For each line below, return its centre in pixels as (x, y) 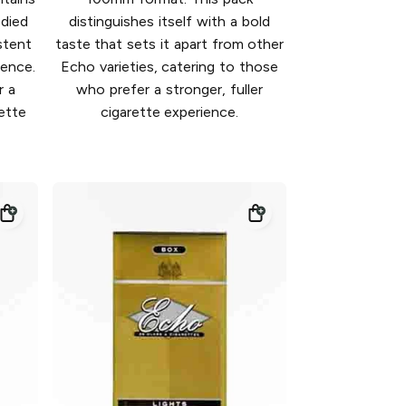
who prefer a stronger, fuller (169, 90)
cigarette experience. (169, 112)
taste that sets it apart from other (169, 44)
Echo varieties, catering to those (169, 67)
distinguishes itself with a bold (169, 22)
